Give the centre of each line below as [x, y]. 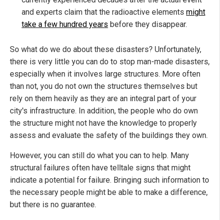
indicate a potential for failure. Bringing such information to [110, 180]
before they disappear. [148, 25]
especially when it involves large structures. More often [105, 74]
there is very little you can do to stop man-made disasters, [110, 62]
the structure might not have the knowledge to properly [103, 123]
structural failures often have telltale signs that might [100, 168]
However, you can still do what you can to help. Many [99, 156]
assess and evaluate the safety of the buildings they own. [109, 136]
